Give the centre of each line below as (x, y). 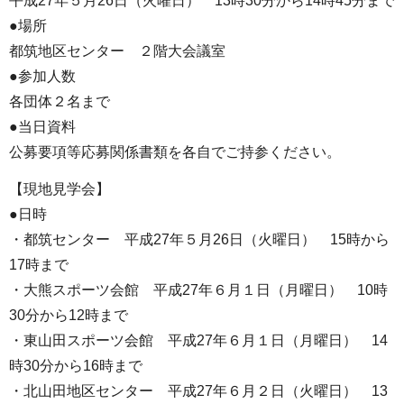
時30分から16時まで (76, 365)
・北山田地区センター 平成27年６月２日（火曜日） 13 (198, 390)
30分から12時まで (69, 315)
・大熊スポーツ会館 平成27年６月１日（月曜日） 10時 (198, 289)
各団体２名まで (60, 101)
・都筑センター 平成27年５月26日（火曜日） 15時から (199, 239)
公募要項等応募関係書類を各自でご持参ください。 (175, 151)
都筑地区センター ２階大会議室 (117, 50)
